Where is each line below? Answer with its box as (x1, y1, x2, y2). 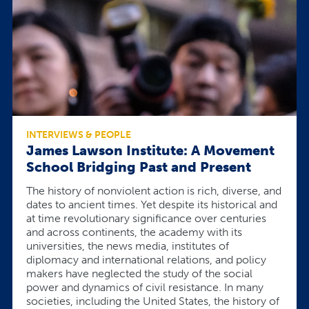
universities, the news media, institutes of (26, 239, 229, 252)
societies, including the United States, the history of (26, 294, 279, 308)
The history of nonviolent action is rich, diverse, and (26, 183, 281, 197)
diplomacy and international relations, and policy (26, 252, 266, 266)
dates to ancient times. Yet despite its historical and (26, 197, 277, 211)
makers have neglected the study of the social (26, 266, 252, 280)
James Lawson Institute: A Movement (26, 142, 275, 159)
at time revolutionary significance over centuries (26, 211, 266, 225)
